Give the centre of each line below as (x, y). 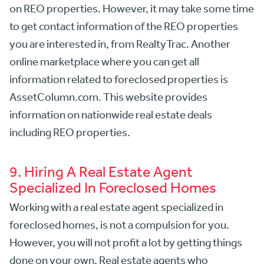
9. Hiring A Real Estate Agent (101, 171)
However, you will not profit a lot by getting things (126, 242)
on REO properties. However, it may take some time (132, 9)
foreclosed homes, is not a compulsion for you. (119, 225)
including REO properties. (70, 132)
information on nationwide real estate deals (111, 115)
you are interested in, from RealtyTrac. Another (120, 44)
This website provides (154, 97)
